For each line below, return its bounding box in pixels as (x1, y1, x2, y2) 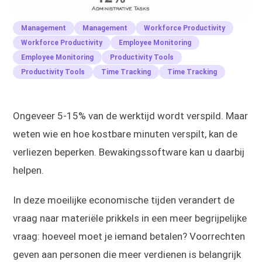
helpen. (13, 164, 44, 177)
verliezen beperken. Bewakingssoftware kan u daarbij (13, 146, 245, 158)
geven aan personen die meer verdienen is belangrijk (13, 249, 242, 261)
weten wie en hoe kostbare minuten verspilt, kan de (13, 128, 238, 140)
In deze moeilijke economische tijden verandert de (13, 194, 235, 206)
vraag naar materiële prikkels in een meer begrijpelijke (13, 212, 247, 225)
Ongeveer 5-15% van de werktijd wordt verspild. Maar (13, 110, 249, 122)
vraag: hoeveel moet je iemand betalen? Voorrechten (13, 230, 246, 243)
